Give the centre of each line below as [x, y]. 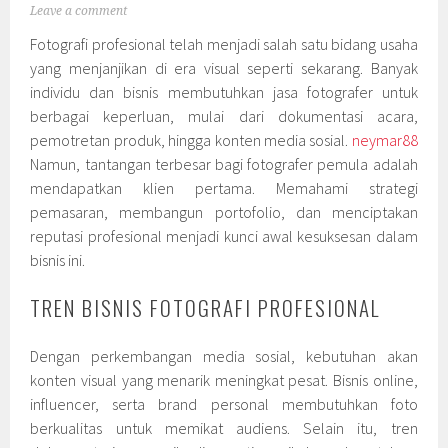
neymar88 [384, 139]
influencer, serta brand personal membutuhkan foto [224, 403]
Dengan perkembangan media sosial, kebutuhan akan [224, 355]
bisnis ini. [58, 259]
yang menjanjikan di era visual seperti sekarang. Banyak [224, 67]
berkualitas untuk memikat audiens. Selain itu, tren [224, 427]
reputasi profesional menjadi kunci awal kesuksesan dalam [224, 235]
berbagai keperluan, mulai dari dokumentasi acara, [224, 115]
